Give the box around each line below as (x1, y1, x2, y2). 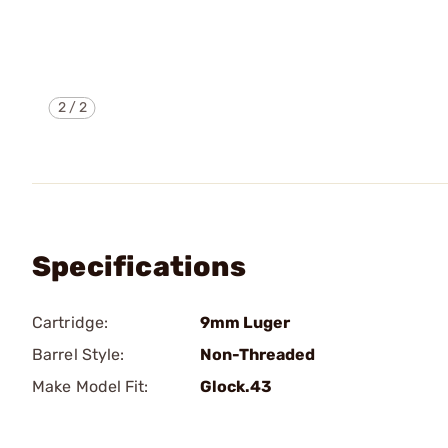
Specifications (32, 250, 246, 283)
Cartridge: (32, 313, 108, 332)
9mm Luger (200, 313, 290, 332)
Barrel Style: (32, 345, 125, 364)
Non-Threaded (200, 345, 315, 364)
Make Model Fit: (32, 377, 149, 396)
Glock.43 (200, 377, 272, 396)
